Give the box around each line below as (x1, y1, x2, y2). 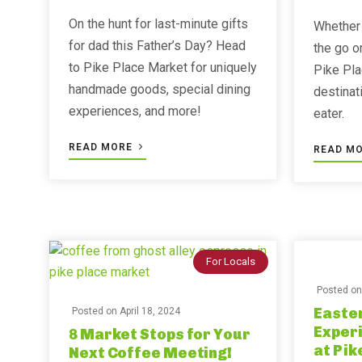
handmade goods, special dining (69, 82, 250, 97)
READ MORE (69, 141, 136, 153)
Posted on (72, 305, 120, 317)
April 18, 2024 (120, 305, 180, 317)
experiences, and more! (69, 103, 201, 119)
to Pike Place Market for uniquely (69, 60, 257, 75)
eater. (314, 106, 345, 121)
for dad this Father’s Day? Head (69, 38, 246, 53)
